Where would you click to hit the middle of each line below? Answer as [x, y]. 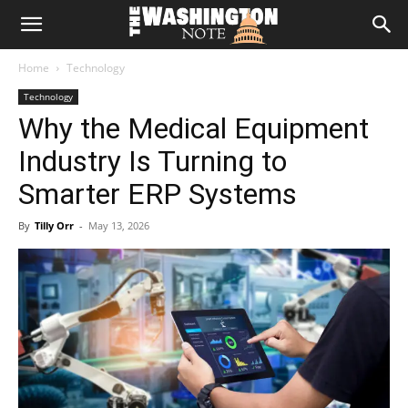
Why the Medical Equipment [194, 128]
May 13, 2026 [119, 225]
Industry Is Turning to [153, 161]
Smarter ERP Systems [158, 194]
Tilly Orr [54, 225]
